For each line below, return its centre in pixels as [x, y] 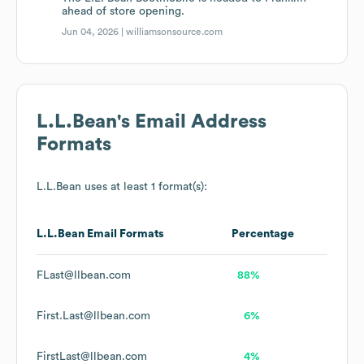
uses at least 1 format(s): [144, 187]
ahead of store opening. [123, 12]
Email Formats [124, 234]
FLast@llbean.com [84, 276]
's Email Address [192, 122]
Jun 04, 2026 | [94, 32]
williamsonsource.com [175, 32]
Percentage [263, 234]
